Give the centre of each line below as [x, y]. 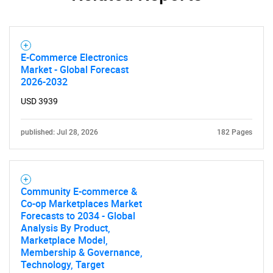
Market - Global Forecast [75, 69]
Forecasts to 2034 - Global [78, 216]
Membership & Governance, [82, 252]
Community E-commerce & [79, 191]
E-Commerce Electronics [74, 57]
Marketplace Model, [64, 240]
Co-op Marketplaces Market [81, 204]
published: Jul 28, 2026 [59, 132]
